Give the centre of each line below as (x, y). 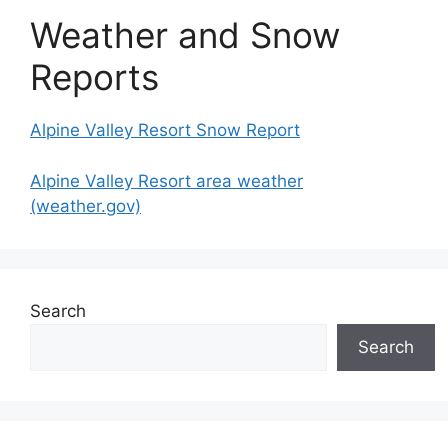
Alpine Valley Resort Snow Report (165, 130)
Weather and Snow (185, 35)
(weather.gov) (85, 205)
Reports (94, 77)
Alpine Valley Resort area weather (166, 180)
